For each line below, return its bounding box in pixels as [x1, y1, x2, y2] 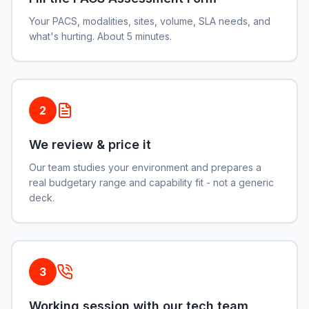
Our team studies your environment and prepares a [29, 161, 261, 173]
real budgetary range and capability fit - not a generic [29, 177, 274, 188]
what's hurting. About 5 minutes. [29, 30, 172, 42]
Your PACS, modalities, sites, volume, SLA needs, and [29, 15, 270, 27]
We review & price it [29, 137, 151, 152]
